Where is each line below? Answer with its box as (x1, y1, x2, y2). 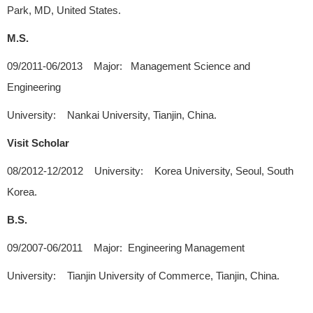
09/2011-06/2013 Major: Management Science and (7, 60, 250, 73)
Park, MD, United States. (7, 4, 121, 17)
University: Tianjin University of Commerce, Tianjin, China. (7, 270, 279, 282)
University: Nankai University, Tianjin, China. (7, 109, 217, 122)
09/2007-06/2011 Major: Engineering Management (7, 242, 245, 254)
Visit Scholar (7, 137, 69, 150)
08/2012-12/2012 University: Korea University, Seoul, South (7, 165, 293, 177)
